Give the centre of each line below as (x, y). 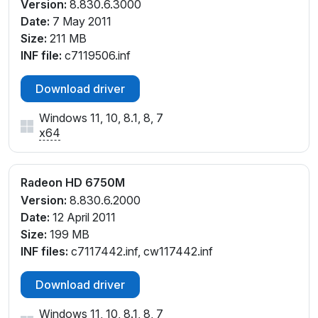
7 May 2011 (81, 22)
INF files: (44, 251)
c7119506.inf (96, 56)
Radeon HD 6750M (73, 183)
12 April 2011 (83, 217)
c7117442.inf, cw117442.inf (141, 251)
